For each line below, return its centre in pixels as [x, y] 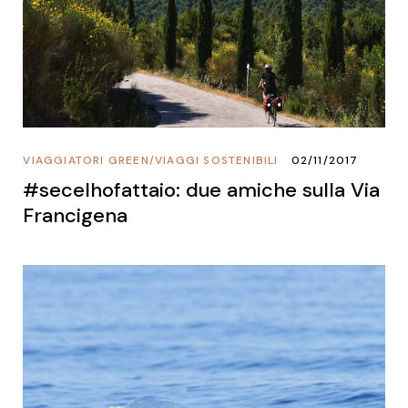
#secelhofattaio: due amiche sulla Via [202, 189]
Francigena [76, 215]
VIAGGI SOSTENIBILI [216, 160]
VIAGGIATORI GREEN [86, 160]
